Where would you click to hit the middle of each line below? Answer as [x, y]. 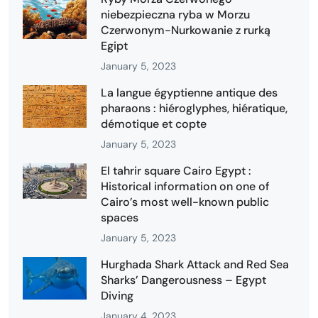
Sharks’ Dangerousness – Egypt [183, 280]
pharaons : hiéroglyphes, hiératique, [194, 108]
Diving [117, 295]
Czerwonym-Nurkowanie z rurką [186, 30]
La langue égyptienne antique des [189, 92]
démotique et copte [154, 124]
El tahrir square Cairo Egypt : [176, 170]
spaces [120, 217]
